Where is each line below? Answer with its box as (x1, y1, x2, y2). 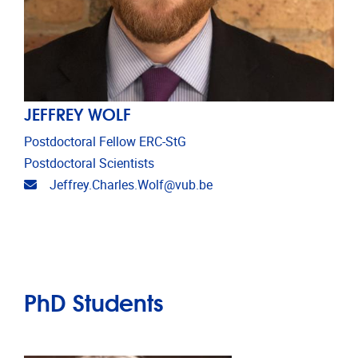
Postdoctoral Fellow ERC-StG (24, 133, 186, 149)
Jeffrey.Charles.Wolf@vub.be (50, 177, 213, 193)
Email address (36, 176, 116, 192)
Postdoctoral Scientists (24, 155, 154, 171)
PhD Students (24, 283, 163, 319)
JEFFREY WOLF (24, 100, 131, 125)
